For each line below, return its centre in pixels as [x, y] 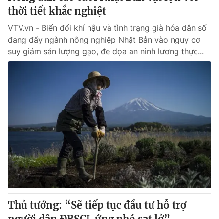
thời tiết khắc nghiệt [57, 11]
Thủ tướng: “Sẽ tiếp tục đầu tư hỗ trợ [97, 205]
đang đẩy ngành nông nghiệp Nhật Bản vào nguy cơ [104, 40]
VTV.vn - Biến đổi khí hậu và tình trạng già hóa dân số [107, 28]
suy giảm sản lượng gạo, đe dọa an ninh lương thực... [106, 51]
